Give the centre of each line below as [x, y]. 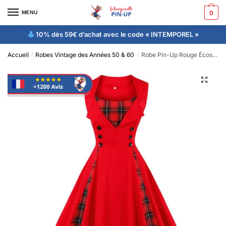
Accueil [18, 54]
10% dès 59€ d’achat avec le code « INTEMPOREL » [117, 34]
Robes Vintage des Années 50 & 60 [85, 54]
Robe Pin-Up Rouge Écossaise [177, 54]
